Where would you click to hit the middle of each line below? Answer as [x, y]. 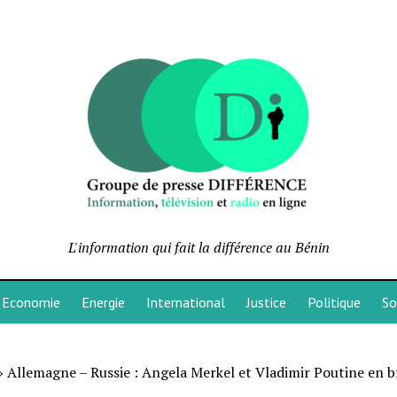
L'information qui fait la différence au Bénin [198, 247]
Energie [103, 302]
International [185, 302]
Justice [266, 302]
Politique [334, 302]
